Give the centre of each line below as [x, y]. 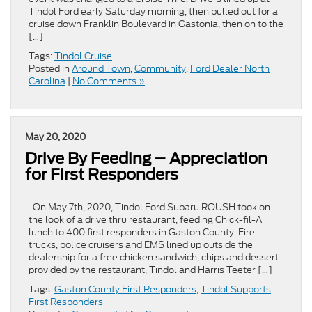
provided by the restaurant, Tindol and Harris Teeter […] [150, 270]
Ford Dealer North [230, 68]
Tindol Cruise [83, 56]
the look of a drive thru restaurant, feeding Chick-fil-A [145, 219]
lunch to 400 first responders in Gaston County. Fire [142, 232]
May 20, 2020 [55, 136]
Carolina [47, 81]
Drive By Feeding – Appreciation [146, 158]
